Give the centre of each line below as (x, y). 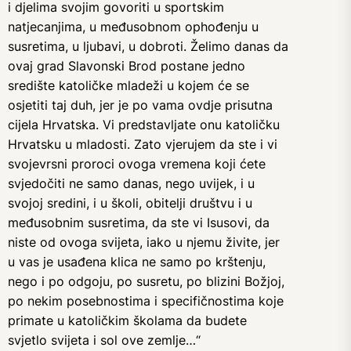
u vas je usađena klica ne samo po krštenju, (137, 262)
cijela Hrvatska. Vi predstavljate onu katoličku (144, 125)
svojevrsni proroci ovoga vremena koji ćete (137, 164)
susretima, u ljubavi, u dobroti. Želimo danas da (148, 46)
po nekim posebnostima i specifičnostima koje (146, 301)
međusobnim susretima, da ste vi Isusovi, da (139, 223)
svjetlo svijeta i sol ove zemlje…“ (104, 340)
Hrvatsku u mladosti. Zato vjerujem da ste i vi (143, 144)
